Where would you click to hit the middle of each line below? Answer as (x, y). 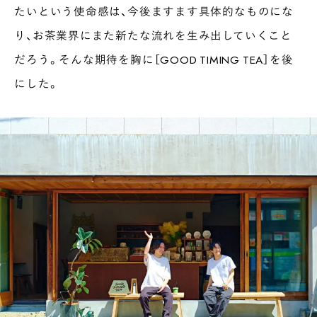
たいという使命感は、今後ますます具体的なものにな (154, 11)
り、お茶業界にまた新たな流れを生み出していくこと (153, 35)
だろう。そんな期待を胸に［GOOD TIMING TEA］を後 (154, 59)
